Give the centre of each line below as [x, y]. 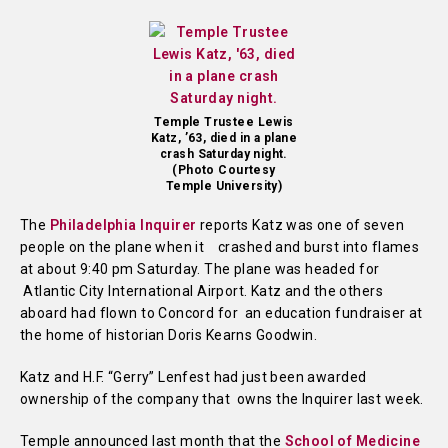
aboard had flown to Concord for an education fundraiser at [221, 313]
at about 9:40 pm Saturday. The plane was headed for [200, 269]
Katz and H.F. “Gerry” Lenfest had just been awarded [193, 377]
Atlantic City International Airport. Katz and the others [201, 291]
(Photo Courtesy [224, 170]
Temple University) [224, 186]
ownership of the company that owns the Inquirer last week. [222, 399]
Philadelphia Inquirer [123, 225]
